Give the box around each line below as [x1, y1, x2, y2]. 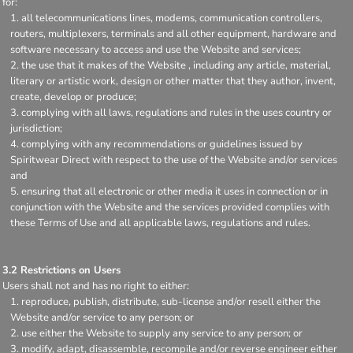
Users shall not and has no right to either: [2, 279, 189, 293]
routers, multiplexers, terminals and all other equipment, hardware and [10, 27, 336, 41]
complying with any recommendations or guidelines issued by [21, 137, 303, 151]
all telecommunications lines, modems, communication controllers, [21, 11, 322, 25]
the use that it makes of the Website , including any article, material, [21, 58, 331, 72]
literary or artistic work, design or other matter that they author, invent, [10, 74, 336, 88]
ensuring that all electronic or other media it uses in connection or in [21, 184, 328, 199]
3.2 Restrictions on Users [2, 263, 121, 277]
